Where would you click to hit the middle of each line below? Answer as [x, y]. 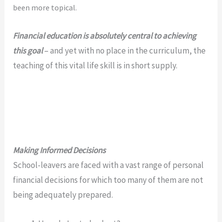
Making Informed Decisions [62, 150]
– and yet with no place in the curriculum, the [124, 50]
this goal [28, 50]
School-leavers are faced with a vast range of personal [109, 165]
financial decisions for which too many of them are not [108, 180]
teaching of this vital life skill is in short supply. [95, 65]
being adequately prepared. [63, 195]
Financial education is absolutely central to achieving [105, 35]
